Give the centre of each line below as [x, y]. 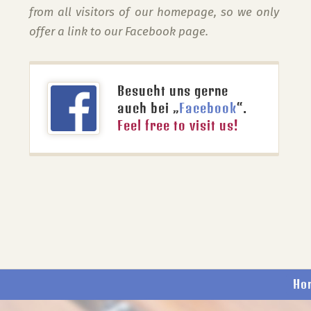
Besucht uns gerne [173, 91]
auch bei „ [148, 108]
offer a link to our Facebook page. [119, 32]
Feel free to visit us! [178, 125]
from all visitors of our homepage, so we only [154, 12]
